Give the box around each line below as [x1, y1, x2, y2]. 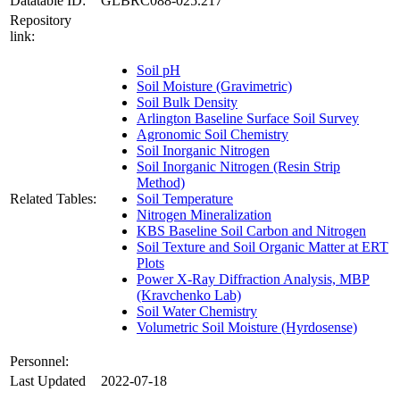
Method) [137, 175, 185, 191]
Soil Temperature [137, 191, 233, 207]
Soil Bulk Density [137, 95, 237, 111]
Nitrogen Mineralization [137, 207, 271, 223]
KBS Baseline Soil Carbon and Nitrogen [137, 223, 366, 239]
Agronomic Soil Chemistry [137, 127, 288, 143]
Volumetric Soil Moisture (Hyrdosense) [137, 320, 357, 336]
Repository [10, 12, 71, 29]
